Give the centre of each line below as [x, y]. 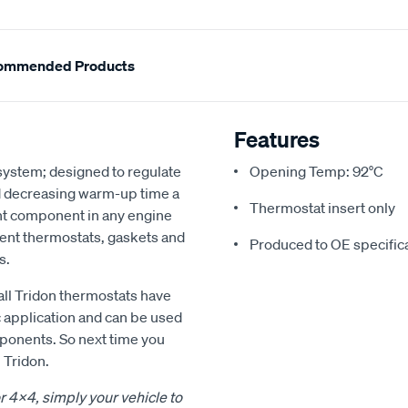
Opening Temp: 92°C [316, 172]
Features [277, 140]
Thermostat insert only [322, 208]
